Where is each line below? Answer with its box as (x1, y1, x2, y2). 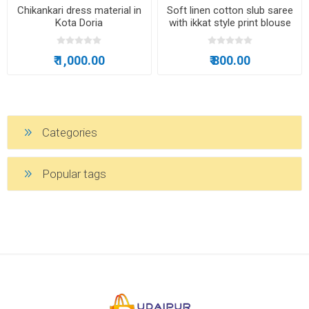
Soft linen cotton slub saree (166, 3, 293, 17)
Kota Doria (55, 16, 103, 29)
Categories (42, 126, 97, 140)
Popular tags (42, 167, 106, 181)
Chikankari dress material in (17, 3, 141, 17)
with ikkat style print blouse (168, 16, 291, 29)
